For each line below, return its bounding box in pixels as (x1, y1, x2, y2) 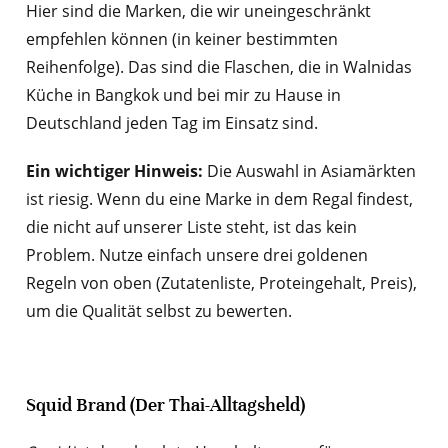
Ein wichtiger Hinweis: (25, 159, 203, 182)
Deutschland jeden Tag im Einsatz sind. (25, 111, 318, 134)
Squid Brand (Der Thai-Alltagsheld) (25, 394, 305, 415)
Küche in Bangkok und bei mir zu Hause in (25, 83, 341, 106)
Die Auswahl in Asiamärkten (202, 159, 416, 182)
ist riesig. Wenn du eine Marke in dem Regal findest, (25, 187, 413, 210)
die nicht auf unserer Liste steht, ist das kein (25, 215, 357, 238)
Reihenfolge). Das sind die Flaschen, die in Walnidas (25, 55, 412, 78)
